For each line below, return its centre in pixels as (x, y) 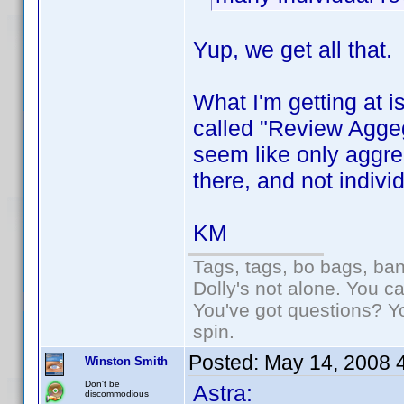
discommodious (117, 394)
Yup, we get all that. (293, 50)
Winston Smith (126, 361)
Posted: (226, 363)
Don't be (102, 384)
